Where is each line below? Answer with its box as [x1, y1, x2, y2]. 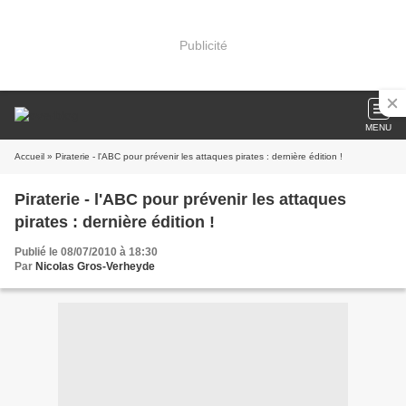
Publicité [179, 37, 227, 53]
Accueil [14, 151, 44, 161]
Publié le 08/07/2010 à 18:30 [14, 246, 158, 258]
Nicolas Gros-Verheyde [35, 260, 155, 273]
